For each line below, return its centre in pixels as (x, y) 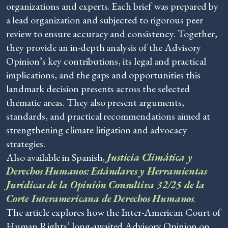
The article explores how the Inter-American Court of (113, 212)
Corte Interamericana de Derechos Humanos (100, 198)
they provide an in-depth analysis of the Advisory (104, 47)
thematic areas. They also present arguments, (95, 102)
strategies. (26, 144)
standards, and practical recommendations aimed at (108, 116)
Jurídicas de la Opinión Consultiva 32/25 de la (105, 185)
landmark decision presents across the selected (98, 89)
